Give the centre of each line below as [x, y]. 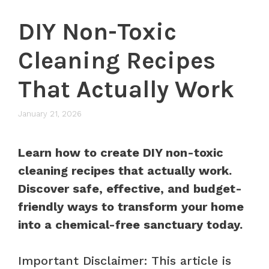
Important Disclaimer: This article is [125, 260]
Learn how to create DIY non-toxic [121, 152]
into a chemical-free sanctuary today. [130, 224]
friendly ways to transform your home [131, 206]
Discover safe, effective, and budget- [130, 188]
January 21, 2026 [50, 113]
